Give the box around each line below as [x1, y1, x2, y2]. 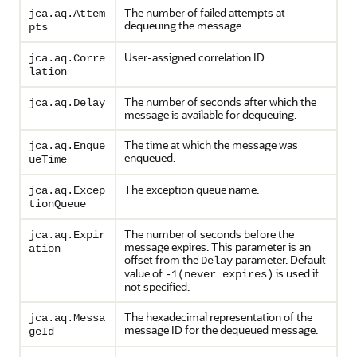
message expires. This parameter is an [124, 239, 311, 254]
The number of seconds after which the [124, 94, 316, 109]
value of [124, 265, 165, 280]
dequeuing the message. [124, 18, 244, 33]
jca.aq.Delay [29, 96, 105, 109]
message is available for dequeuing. [124, 107, 296, 122]
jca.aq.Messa [29, 312, 105, 324]
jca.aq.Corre [29, 52, 105, 65]
